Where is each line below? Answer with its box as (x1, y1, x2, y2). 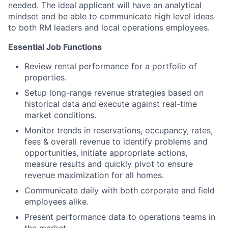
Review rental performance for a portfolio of (24, 61, 197, 71)
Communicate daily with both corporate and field (24, 185, 215, 195)
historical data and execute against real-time (24, 99, 197, 109)
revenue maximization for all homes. (24, 170, 164, 180)
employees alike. (24, 196, 89, 207)
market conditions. (24, 110, 96, 120)
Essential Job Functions (8, 42, 102, 52)
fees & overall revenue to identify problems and (24, 136, 208, 147)
